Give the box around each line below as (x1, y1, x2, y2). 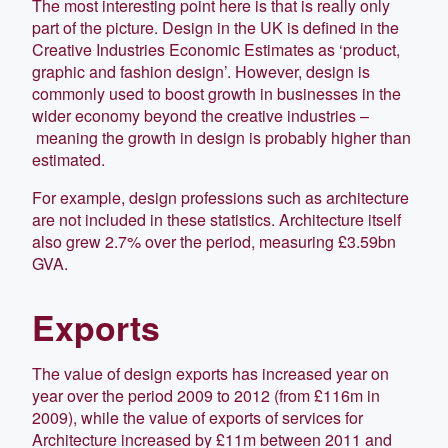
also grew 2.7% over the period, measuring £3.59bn (32, 229, 396, 253)
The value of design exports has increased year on (32, 361, 389, 385)
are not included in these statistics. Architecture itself (32, 207, 401, 231)
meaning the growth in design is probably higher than (32, 125, 411, 149)
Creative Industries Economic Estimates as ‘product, (32, 37, 400, 61)
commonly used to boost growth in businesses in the (32, 81, 401, 105)
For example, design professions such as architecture (32, 185, 409, 209)
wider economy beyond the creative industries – (32, 103, 369, 127)
